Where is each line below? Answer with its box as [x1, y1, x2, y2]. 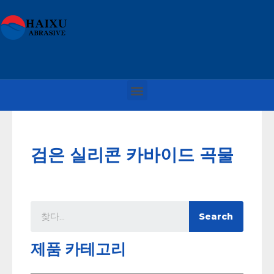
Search [199, 211, 234, 222]
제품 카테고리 [31, 240, 126, 258]
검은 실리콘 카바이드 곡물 [31, 144, 234, 165]
